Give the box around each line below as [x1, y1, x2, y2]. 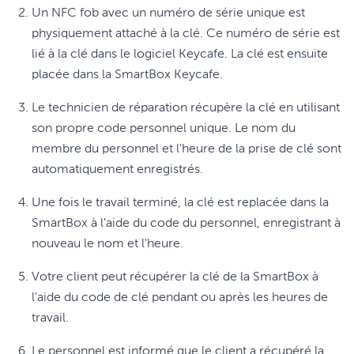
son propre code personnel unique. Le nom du [32, 122, 296, 135]
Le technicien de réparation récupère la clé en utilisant [32, 102, 340, 115]
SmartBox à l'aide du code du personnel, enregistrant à [32, 217, 341, 230]
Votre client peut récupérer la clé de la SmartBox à [32, 271, 318, 284]
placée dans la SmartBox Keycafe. [32, 69, 223, 81]
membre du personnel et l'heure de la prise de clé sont [32, 143, 341, 156]
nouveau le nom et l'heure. [32, 238, 183, 250]
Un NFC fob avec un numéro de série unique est [32, 7, 305, 20]
